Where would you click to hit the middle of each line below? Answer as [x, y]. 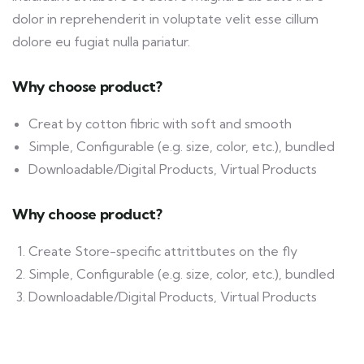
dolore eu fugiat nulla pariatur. [101, 41]
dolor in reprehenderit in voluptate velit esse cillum [165, 19]
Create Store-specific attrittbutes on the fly [163, 251]
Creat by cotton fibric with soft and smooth [160, 123]
